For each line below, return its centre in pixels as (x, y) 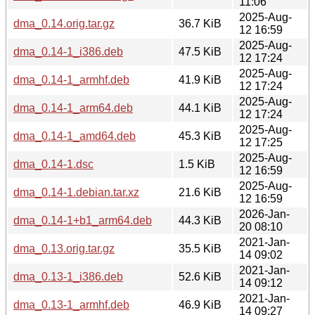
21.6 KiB (200, 192)
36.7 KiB (200, 23)
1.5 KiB (197, 164)
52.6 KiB (200, 276)
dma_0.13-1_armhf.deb (71, 304)
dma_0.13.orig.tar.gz (64, 248)
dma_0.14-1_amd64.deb (75, 136)
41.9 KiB (200, 79)
